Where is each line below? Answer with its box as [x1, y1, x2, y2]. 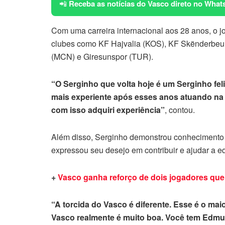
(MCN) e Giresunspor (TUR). [51, 50, 153, 62]
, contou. [165, 103, 195, 116]
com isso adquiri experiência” [51, 103, 165, 116]
